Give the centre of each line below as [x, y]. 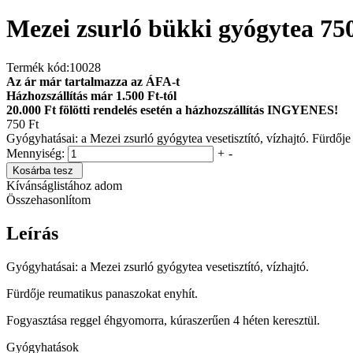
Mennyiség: [37, 153]
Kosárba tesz [43, 170]
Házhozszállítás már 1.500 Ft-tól [91, 95]
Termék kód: [38, 67]
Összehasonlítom [48, 199]
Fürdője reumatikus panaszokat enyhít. [102, 293]
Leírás [32, 233]
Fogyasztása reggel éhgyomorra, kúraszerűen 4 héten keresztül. [163, 320]
